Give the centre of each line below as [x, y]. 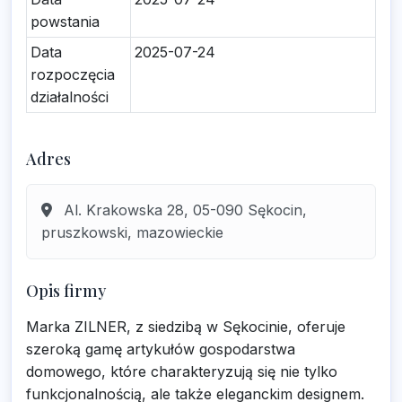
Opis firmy [66, 291]
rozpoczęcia [73, 74]
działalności [70, 97]
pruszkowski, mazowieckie [132, 232]
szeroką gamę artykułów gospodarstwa [161, 349]
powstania [65, 22]
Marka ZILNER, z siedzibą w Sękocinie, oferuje [186, 327]
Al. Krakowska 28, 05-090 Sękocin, [183, 210]
